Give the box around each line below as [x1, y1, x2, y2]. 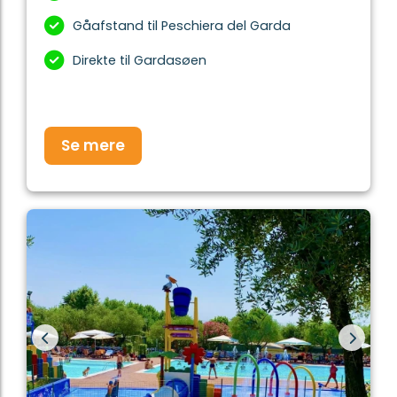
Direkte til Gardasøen [73, 51, 206, 69]
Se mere [61, 134, 125, 156]
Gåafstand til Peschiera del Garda [73, 16, 291, 35]
